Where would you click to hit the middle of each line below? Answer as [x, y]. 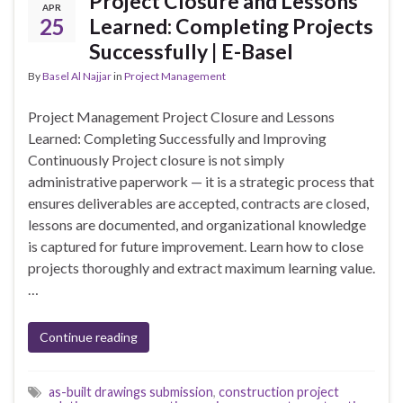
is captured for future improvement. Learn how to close [196, 246]
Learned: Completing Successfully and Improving [177, 139]
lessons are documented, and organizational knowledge [197, 225]
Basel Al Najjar [77, 76]
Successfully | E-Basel [191, 52]
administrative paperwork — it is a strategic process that [201, 182]
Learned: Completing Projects [231, 27]
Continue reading [89, 337]
